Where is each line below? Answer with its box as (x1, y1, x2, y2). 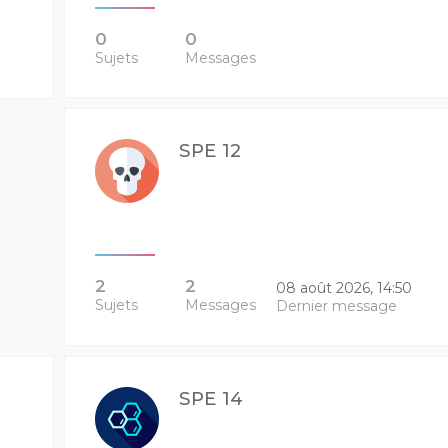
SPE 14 (178, 387, 243, 410)
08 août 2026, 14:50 (275, 279, 412, 297)
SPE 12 (178, 139, 241, 162)
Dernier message (275, 297, 397, 315)
